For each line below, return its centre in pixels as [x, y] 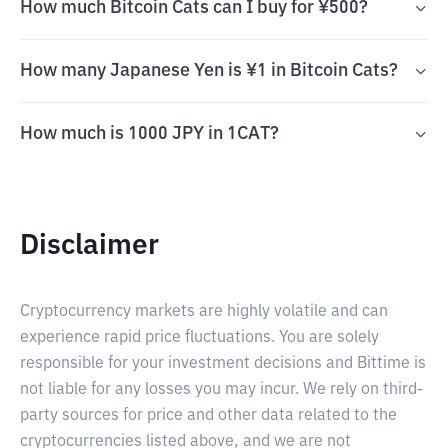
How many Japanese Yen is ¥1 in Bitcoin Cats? [209, 71]
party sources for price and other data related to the [208, 416]
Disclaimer [89, 246]
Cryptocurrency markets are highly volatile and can [204, 312]
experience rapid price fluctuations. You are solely [199, 338]
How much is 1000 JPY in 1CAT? [149, 134]
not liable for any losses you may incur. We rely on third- [221, 390]
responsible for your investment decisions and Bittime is [223, 364]
